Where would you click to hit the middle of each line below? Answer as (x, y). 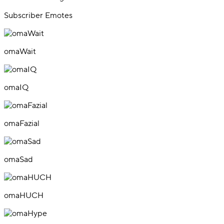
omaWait (20, 51)
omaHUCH (24, 195)
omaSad (18, 159)
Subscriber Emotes (38, 15)
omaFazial (22, 123)
